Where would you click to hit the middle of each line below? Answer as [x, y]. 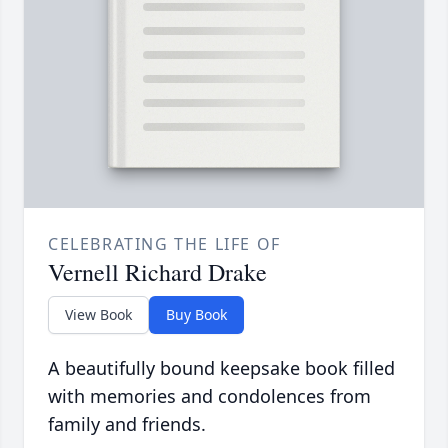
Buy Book [196, 315]
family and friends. [127, 424]
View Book [98, 315]
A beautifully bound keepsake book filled [221, 368]
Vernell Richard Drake [157, 272]
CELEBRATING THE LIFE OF [164, 244]
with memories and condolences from [209, 396]
